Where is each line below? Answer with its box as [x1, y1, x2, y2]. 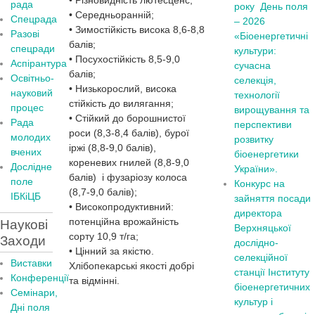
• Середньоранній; [69, 9, 155, 20]
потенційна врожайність [69, 216, 179, 227]
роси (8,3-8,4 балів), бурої [69, 127, 190, 139]
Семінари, [11, 287, 58, 298]
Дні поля [11, 302, 50, 313]
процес [11, 102, 44, 113]
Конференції [11, 272, 69, 283]
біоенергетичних [234, 281, 311, 292]
